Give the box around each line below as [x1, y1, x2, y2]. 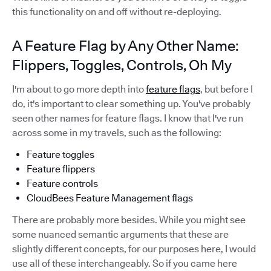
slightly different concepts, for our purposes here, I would [12, 243, 256, 255]
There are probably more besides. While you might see [12, 214, 246, 226]
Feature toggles [27, 149, 94, 160]
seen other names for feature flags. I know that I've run [12, 113, 243, 124]
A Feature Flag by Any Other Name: [12, 37, 239, 54]
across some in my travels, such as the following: [12, 127, 221, 139]
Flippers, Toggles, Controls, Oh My [12, 56, 232, 74]
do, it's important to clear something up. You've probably [12, 98, 250, 109]
